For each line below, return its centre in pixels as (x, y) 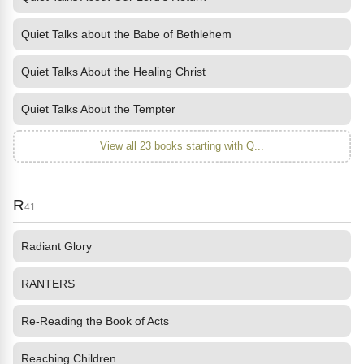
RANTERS (48, 284)
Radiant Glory (56, 246)
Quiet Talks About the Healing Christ (113, 71)
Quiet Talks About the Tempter (98, 109)
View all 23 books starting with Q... (182, 146)
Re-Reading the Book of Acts (95, 321)
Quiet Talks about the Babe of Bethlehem (126, 34)
